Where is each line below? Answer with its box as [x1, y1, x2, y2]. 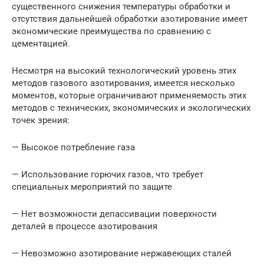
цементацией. [12, 38, 70, 49]
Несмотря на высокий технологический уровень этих [12, 65, 236, 77]
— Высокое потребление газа [12, 142, 135, 153]
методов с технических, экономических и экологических [12, 103, 250, 114]
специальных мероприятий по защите [12, 181, 172, 193]
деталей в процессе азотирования [12, 221, 157, 232]
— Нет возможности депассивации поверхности [12, 209, 217, 220]
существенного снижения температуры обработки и [12, 1, 230, 12]
